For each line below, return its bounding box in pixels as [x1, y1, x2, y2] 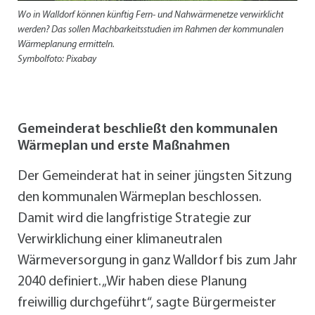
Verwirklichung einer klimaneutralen [18, 233, 222, 247]
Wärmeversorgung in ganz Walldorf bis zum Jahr [18, 254, 297, 269]
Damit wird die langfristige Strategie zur [18, 212, 252, 226]
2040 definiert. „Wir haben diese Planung [18, 275, 247, 290]
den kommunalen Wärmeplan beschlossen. [18, 191, 261, 205]
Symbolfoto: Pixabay [18, 54, 96, 65]
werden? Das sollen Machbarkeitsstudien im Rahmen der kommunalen [18, 25, 283, 36]
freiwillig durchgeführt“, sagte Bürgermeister [18, 296, 276, 311]
